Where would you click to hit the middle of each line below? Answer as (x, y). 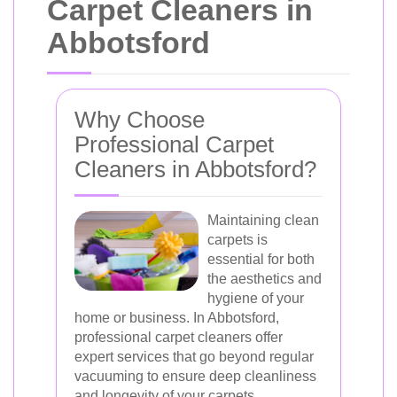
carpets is (237, 240)
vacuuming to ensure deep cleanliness (195, 376)
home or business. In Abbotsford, (177, 318)
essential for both (261, 259)
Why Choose (140, 120)
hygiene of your (256, 298)
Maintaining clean (263, 220)
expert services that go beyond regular (194, 357)
